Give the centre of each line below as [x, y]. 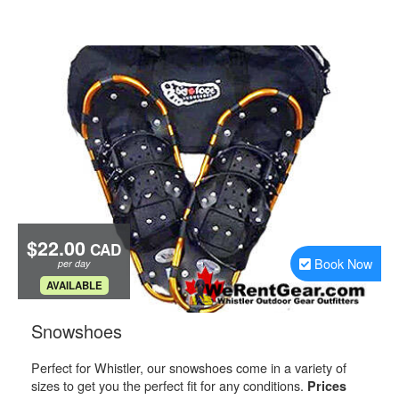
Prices [327, 386]
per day [74, 263]
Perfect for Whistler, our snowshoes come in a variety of [189, 367]
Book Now [343, 263]
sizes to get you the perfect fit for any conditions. [169, 385]
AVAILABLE [74, 285]
